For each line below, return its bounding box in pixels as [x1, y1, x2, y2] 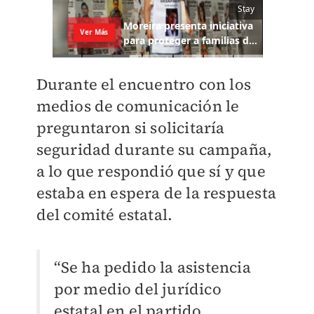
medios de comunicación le [36, 95, 240, 117]
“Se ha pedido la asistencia [53, 257, 251, 278]
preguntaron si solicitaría [36, 117, 225, 139]
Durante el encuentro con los [36, 74, 252, 95]
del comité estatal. [36, 204, 173, 226]
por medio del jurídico [53, 278, 221, 300]
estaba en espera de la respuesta [36, 182, 276, 204]
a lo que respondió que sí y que [36, 161, 266, 182]
